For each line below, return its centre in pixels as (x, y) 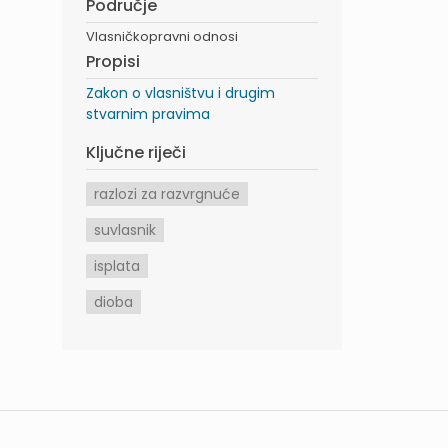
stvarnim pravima (148, 113)
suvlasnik (125, 229)
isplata (117, 265)
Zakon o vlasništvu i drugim (180, 92)
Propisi (113, 61)
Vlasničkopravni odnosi (162, 36)
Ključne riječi (136, 152)
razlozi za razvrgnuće (167, 193)
